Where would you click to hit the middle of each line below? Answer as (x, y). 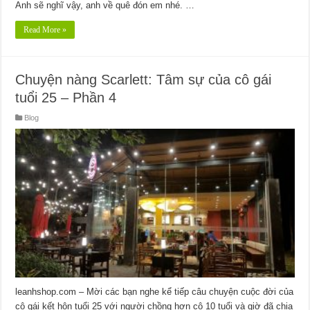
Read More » (45, 29)
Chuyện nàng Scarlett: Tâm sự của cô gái (144, 79)
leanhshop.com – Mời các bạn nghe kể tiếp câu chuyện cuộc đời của (155, 291)
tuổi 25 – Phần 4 (66, 97)
